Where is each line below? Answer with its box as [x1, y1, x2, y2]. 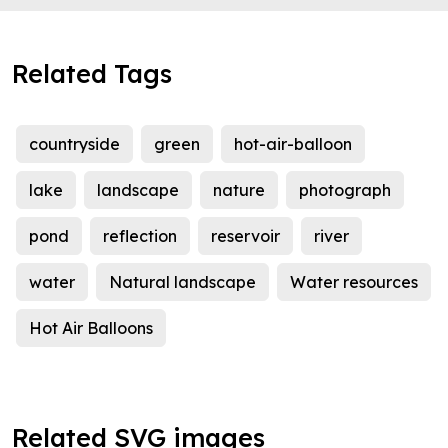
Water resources [290, 272, 418, 293]
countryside [29, 134, 120, 155]
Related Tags [12, 58, 172, 90]
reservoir [211, 226, 280, 247]
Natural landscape [109, 272, 256, 293]
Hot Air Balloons [29, 318, 153, 339]
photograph [299, 180, 391, 201]
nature [213, 180, 265, 201]
